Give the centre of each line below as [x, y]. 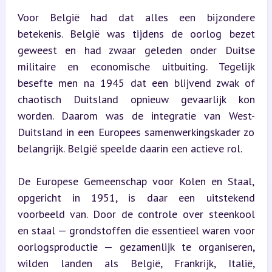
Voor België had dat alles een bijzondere [136, 17]
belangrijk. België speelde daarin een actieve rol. [130, 148]
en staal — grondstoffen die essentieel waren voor [136, 230]
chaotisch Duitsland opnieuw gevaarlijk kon [136, 99]
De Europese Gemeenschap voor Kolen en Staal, [136, 181]
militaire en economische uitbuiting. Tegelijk [136, 66]
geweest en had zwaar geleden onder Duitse [136, 50]
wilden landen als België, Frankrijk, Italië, [136, 263]
